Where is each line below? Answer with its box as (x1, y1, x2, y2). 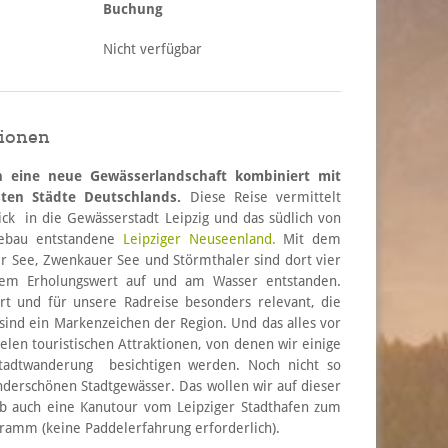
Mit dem (275, 230, 342, 247)
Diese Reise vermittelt (181, 188, 342, 205)
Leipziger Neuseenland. (122, 230, 276, 247)
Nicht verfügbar (103, 40, 202, 57)
